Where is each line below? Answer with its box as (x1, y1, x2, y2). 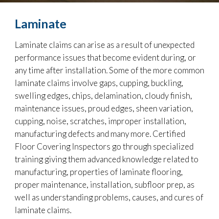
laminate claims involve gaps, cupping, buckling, (15, 77, 183, 88)
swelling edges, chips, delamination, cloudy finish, (15, 90, 192, 101)
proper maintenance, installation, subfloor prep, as (15, 179, 195, 190)
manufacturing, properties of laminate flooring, (15, 166, 183, 177)
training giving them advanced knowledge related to (15, 153, 198, 164)
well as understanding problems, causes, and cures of (15, 192, 203, 202)
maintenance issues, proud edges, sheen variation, (15, 103, 193, 113)
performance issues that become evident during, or (15, 52, 196, 63)
